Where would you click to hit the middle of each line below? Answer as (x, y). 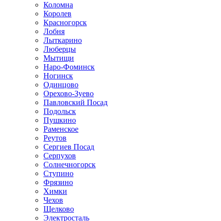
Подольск (60, 111)
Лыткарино (63, 40)
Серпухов (60, 155)
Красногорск (65, 22)
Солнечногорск (70, 164)
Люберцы (60, 49)
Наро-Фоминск (69, 67)
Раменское (61, 129)
